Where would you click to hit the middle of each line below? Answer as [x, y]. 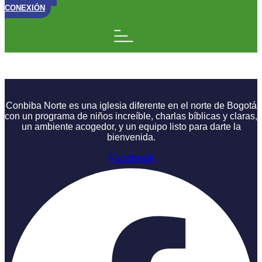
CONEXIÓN [25, 8]
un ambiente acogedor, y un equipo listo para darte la [131, 127]
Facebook [131, 158]
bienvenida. [131, 137]
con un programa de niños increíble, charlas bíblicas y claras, [131, 116]
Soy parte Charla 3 [106, 66]
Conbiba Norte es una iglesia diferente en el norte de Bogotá [131, 106]
